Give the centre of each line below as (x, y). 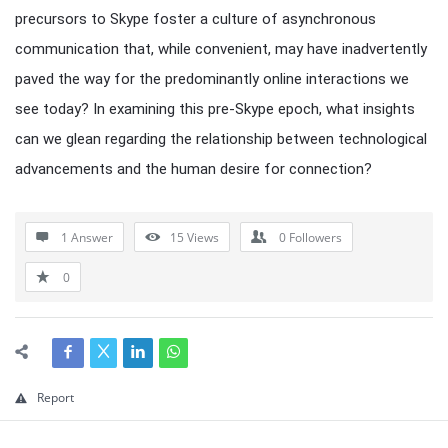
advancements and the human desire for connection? (193, 169)
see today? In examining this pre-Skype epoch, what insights (215, 109)
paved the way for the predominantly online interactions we (212, 79)
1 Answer (87, 237)
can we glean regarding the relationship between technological (221, 139)
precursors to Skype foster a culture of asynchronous (195, 19)
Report (55, 397)
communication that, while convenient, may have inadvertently (221, 49)
